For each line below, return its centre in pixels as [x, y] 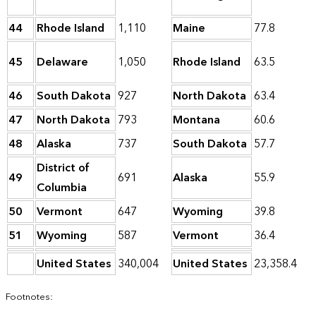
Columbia [62, 188]
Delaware [62, 62]
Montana [196, 120]
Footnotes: [29, 297]
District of [63, 168]
